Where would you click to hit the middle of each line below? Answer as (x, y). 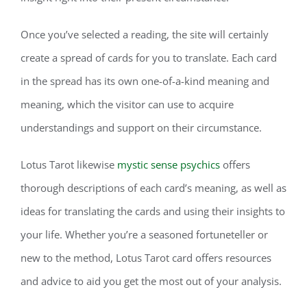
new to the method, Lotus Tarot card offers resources (146, 258)
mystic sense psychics (169, 164)
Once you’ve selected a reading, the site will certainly (145, 34)
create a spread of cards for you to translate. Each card (149, 58)
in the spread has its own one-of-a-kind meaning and (145, 81)
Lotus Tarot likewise (69, 164)
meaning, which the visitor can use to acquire (127, 104)
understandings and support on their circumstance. (141, 127)
